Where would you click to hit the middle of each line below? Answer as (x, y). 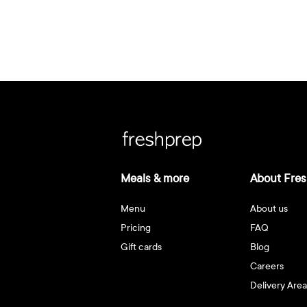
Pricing (135, 228)
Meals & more (155, 179)
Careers (267, 267)
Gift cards (141, 247)
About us (269, 209)
